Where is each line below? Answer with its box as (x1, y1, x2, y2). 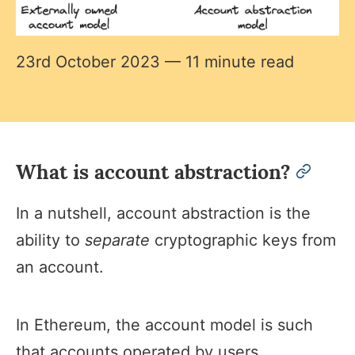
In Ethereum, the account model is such (16, 315, 313, 334)
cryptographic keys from (150, 230, 336, 250)
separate (85, 230, 150, 250)
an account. (16, 257, 104, 277)
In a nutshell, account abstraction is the (16, 203, 311, 223)
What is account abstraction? (16, 158, 291, 185)
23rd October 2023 (16, 52, 160, 72)
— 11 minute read (165, 52, 294, 72)
